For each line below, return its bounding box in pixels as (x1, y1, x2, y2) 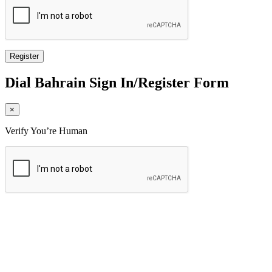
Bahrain (35, 74, 86, 90)
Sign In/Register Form (86, 74, 229, 90)
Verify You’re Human (5, 125, 87, 136)
